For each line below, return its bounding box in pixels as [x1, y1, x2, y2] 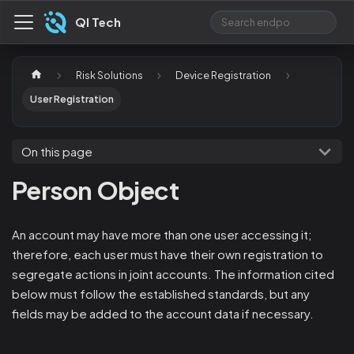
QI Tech [75, 14, 121, 30]
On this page [21, 144, 92, 160]
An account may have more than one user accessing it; [12, 226, 312, 242]
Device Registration [175, 68, 272, 81]
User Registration [29, 92, 114, 106]
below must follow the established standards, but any [12, 285, 310, 301]
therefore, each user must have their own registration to [12, 246, 323, 262]
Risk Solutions [75, 68, 143, 81]
